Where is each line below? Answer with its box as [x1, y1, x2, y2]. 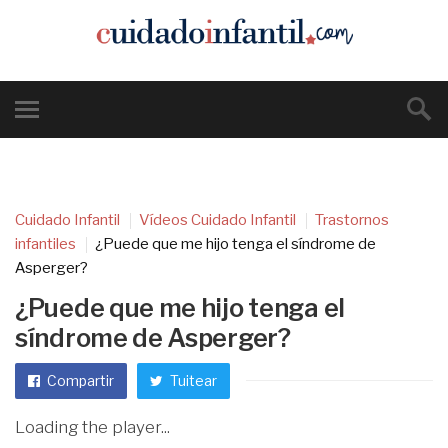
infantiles [15, 235, 76, 253]
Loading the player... [15, 417, 170, 437]
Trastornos [315, 211, 389, 229]
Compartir [44, 372, 114, 389]
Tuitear [167, 372, 217, 389]
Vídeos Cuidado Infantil [139, 211, 296, 229]
